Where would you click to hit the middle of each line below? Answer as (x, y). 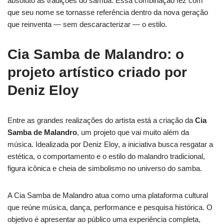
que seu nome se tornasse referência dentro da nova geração (108, 12)
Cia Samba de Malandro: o (96, 54)
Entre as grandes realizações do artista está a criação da (101, 120)
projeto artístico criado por (97, 72)
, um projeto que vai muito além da (133, 132)
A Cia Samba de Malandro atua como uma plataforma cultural (108, 195)
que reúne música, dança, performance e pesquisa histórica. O (110, 207)
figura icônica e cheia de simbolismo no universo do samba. (105, 168)
